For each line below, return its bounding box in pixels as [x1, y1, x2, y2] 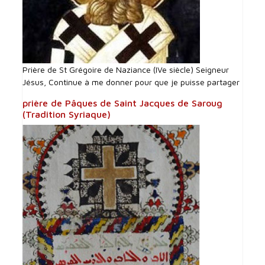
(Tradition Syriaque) [22, 109, 111, 120]
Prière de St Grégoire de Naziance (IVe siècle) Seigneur [22, 64, 230, 75]
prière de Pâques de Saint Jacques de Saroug [22, 98, 223, 109]
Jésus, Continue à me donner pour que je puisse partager [22, 77, 240, 88]
